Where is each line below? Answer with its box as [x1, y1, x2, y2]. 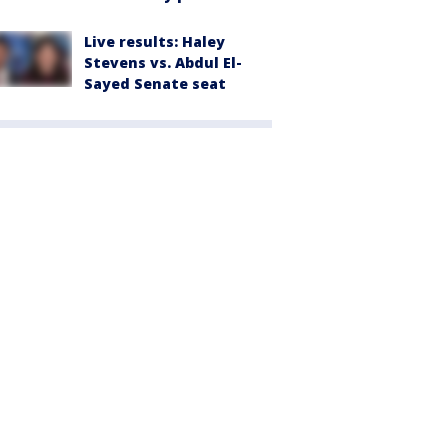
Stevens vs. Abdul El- [84, 52, 242, 72]
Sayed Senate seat [84, 73, 226, 93]
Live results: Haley [84, 31, 225, 51]
